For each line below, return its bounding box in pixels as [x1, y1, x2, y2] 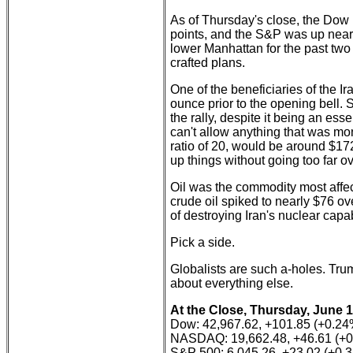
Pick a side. [170, 236, 235, 249]
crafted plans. [170, 56, 245, 69]
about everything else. [170, 277, 293, 290]
